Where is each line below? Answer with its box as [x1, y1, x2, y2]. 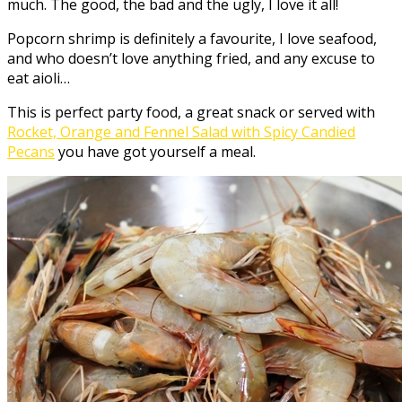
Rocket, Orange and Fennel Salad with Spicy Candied [7, 121, 355, 142]
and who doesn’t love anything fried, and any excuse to [7, 48, 375, 68]
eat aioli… [7, 67, 70, 88]
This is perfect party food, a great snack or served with [7, 101, 375, 122]
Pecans [7, 141, 55, 162]
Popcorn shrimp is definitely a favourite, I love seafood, [7, 28, 377, 48]
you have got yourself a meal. [55, 141, 256, 162]
